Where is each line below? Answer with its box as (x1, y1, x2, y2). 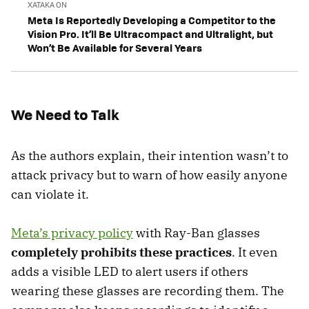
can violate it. (11, 186, 89, 203)
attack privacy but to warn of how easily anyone (11, 167, 288, 183)
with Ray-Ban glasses (133, 225, 260, 241)
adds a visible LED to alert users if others (11, 263, 248, 280)
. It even (232, 244, 278, 261)
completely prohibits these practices (11, 244, 232, 261)
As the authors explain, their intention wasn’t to (11, 148, 288, 164)
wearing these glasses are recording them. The (11, 283, 284, 299)
